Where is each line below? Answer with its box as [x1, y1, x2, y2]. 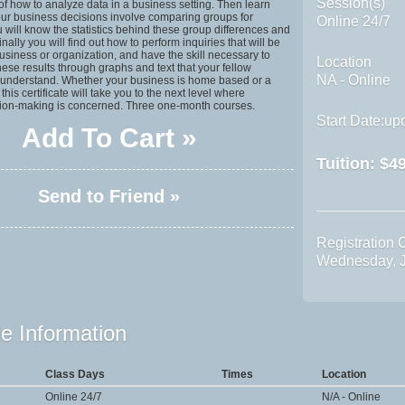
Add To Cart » [21, 122, 197, 153]
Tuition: [316, 154, 381, 173]
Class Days [44, 367, 105, 381]
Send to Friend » [38, 185, 181, 206]
